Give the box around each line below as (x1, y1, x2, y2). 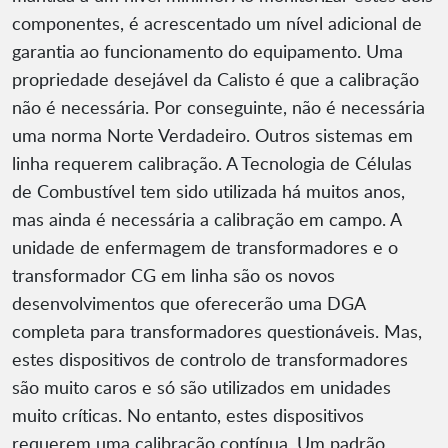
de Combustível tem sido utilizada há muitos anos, (12, 179, 405, 204)
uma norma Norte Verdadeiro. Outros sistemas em (12, 123, 413, 148)
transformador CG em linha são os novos (12, 263, 335, 288)
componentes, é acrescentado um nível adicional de (12, 11, 422, 36)
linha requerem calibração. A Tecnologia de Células (12, 151, 412, 176)
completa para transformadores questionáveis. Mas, (12, 319, 422, 344)
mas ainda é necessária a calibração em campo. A (12, 207, 401, 232)
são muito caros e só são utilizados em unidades (12, 375, 391, 400)
